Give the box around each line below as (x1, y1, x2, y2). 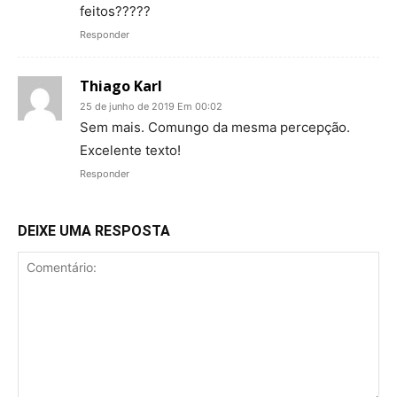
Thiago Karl (80, 75, 162, 96)
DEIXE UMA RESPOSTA (18, 222, 170, 239)
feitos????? (80, 2, 151, 19)
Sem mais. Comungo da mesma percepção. (80, 118, 350, 136)
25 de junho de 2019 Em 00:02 (80, 99, 222, 113)
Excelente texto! (80, 141, 181, 159)
